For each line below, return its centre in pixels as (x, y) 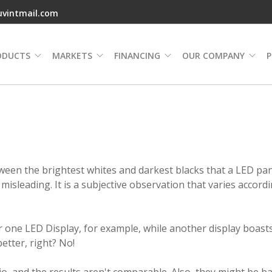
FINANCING (137, 56)
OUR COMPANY (213, 56)
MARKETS (72, 56)
